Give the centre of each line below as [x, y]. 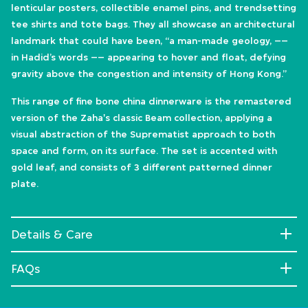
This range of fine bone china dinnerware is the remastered [151, 101]
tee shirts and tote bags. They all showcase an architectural [153, 24]
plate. [25, 184]
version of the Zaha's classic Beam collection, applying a [142, 118]
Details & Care [52, 235]
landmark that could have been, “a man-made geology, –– [150, 41]
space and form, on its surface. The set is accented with [144, 151]
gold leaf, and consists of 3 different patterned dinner [142, 167]
